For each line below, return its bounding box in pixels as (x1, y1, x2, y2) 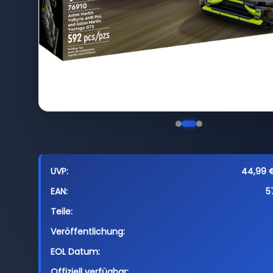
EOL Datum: (50, 246, 100, 258)
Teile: (50, 205, 73, 218)
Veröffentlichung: (50, 225, 125, 238)
